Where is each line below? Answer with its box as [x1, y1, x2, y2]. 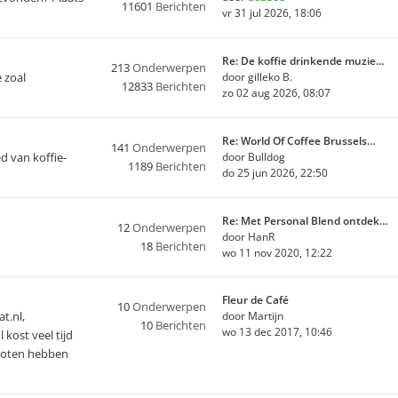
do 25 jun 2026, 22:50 [222, 165, 328, 180]
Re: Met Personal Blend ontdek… [222, 213, 388, 228]
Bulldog [248, 149, 285, 164]
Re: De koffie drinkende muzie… [222, 53, 385, 68]
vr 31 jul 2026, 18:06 [222, 5, 322, 20]
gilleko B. [248, 69, 292, 84]
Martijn [248, 308, 283, 323]
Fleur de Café [222, 292, 289, 307]
